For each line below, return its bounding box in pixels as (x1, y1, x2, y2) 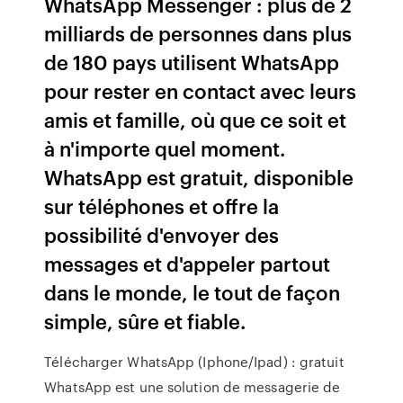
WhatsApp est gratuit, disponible (44, 163, 354, 191)
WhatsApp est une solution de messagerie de (44, 377, 341, 397)
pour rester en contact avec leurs (44, 76, 357, 104)
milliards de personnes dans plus (44, 19, 353, 47)
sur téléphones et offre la (44, 192, 280, 219)
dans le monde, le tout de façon (44, 278, 341, 306)
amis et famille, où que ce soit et (44, 105, 347, 133)
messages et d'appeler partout (44, 249, 331, 277)
